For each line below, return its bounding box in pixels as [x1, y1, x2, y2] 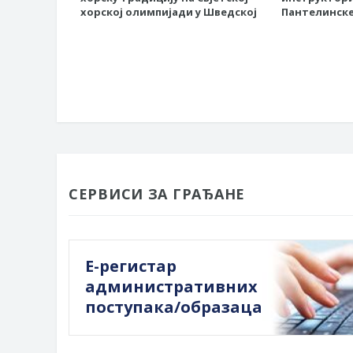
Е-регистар [85, 255, 176, 277]
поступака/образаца [85, 296, 262, 318]
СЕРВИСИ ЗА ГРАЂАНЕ [69, 184, 245, 204]
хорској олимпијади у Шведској [80, 5, 257, 20]
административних [85, 276, 258, 298]
